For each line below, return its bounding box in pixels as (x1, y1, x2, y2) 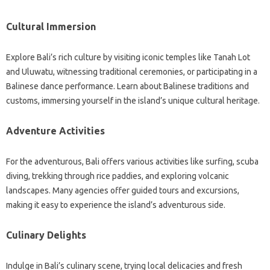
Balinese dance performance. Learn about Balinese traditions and (6, 81, 249, 92)
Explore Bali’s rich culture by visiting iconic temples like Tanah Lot (6, 52, 250, 63)
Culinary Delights (6, 230, 86, 241)
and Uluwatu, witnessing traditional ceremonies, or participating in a (6, 67, 257, 77)
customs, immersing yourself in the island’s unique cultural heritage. (6, 96, 260, 106)
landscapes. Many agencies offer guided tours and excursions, (6, 186, 239, 196)
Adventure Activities (6, 125, 105, 137)
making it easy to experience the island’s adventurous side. (6, 200, 225, 210)
